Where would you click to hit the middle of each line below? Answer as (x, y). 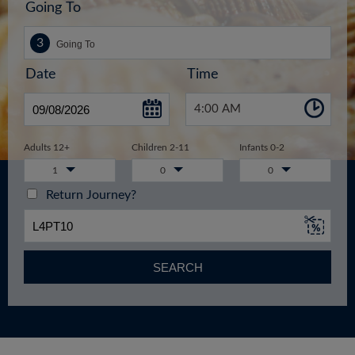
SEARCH (177, 267)
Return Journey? (88, 195)
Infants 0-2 (261, 148)
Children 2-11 (160, 148)
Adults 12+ (47, 148)
